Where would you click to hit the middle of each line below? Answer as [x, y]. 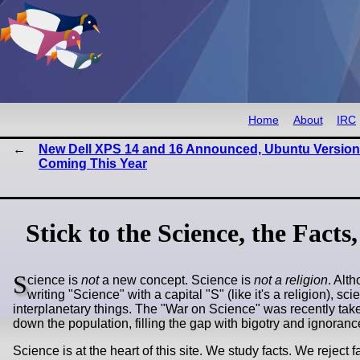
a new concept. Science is [176, 280]
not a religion [291, 280]
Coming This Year [93, 164]
